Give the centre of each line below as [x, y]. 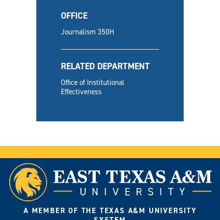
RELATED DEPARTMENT [105, 66]
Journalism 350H [88, 32]
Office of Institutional [93, 82]
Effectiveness [81, 92]
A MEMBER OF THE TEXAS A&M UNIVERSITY [110, 210]
